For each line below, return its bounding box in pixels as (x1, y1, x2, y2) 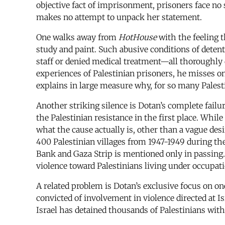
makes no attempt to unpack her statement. (36, 12, 202, 23)
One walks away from (36, 32, 119, 43)
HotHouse (119, 32, 157, 43)
